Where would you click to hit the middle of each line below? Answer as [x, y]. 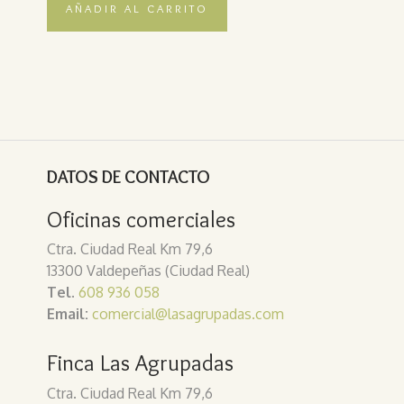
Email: [69, 314]
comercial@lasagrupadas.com [188, 314]
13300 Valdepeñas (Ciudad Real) [148, 271]
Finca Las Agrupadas [140, 363]
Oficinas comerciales [141, 220]
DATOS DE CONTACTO [129, 177]
